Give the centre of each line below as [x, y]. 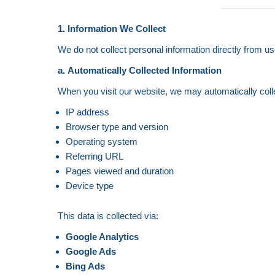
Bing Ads [85, 266]
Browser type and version [117, 127]
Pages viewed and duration [119, 171]
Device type [89, 186]
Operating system [101, 141]
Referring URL [94, 156]
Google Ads [91, 251]
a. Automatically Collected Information [140, 70]
